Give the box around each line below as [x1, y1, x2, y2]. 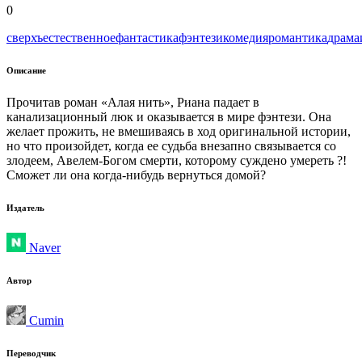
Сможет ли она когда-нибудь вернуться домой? [6, 167, 266, 182]
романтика [268, 30, 327, 44]
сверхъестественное [6, 30, 116, 44]
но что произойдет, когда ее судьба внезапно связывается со [6, 138, 336, 153]
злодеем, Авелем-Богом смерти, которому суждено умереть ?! [6, 153, 347, 167]
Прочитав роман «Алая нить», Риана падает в [6, 95, 259, 109]
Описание [6, 65, 46, 75]
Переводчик [6, 347, 56, 358]
